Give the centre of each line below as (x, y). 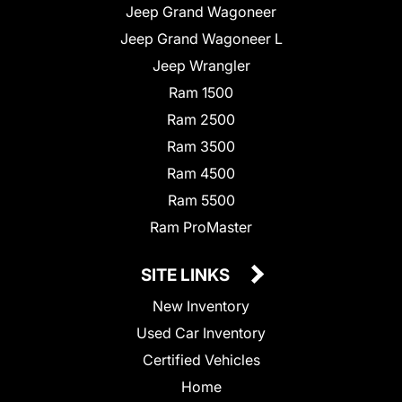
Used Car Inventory (201, 332)
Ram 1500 (201, 92)
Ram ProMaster (201, 227)
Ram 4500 (201, 173)
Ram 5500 (201, 200)
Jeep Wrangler (201, 65)
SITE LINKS (187, 275)
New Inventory (201, 306)
